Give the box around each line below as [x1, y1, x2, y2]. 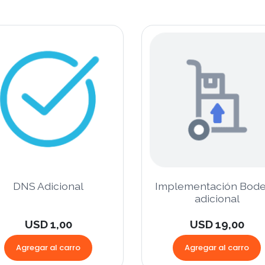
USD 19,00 [189, 217, 244, 231]
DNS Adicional [13, 179, 83, 192]
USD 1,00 [24, 217, 72, 231]
